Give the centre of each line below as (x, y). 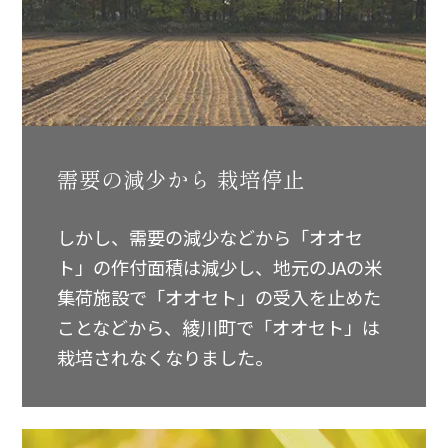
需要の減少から (134, 178)
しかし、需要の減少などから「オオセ (210, 236)
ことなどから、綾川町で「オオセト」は (219, 326)
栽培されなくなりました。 (165, 356)
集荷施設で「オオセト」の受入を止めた (219, 296)
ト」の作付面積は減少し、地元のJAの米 (220, 266)
